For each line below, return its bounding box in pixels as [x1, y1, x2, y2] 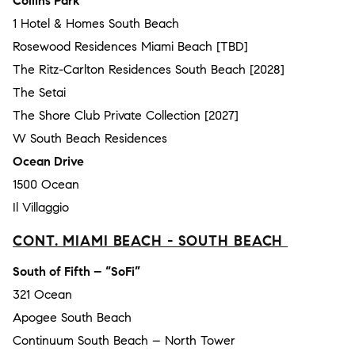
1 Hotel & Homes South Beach [13, 15, 179, 31]
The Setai [13, 84, 66, 100]
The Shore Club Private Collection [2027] [13, 107, 239, 123]
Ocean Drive [13, 153, 84, 169]
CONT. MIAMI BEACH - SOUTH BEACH [13, 231, 288, 250]
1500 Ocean [13, 176, 79, 192]
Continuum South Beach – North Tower [13, 332, 235, 348]
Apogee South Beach [13, 309, 132, 325]
